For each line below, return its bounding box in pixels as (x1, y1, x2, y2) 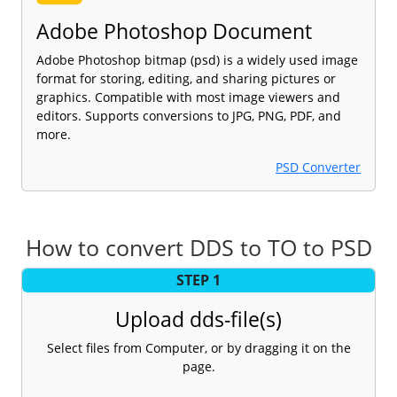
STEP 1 (176, 270, 221, 291)
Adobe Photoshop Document (36, 16, 312, 45)
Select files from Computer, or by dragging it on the (46, 339, 351, 356)
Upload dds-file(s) (115, 304, 282, 333)
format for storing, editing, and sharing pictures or (36, 69, 336, 87)
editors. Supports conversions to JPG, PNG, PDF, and (36, 106, 341, 124)
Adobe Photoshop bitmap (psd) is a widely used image (36, 51, 358, 68)
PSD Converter (276, 158, 361, 175)
